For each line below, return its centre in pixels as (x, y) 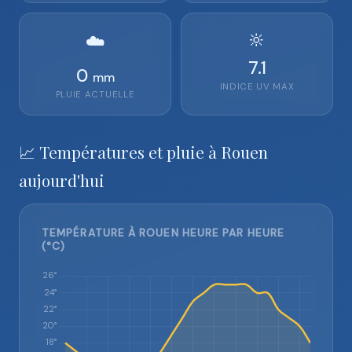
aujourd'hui (62, 180)
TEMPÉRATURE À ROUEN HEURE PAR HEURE (163, 233)
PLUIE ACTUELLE (95, 95)
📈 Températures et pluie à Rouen (143, 152)
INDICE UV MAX (257, 87)
